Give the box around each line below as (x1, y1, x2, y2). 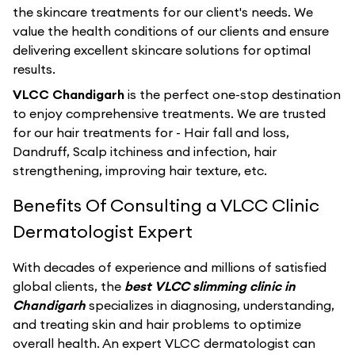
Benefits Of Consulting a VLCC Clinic (13, 194, 319, 216)
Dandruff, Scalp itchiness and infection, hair (13, 143, 277, 159)
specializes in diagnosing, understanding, (89, 297, 334, 313)
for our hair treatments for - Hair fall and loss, (13, 124, 289, 140)
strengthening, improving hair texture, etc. (13, 162, 267, 178)
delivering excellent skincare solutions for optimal (13, 42, 311, 58)
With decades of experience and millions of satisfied (13, 259, 326, 275)
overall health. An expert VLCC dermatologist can (13, 335, 315, 351)
